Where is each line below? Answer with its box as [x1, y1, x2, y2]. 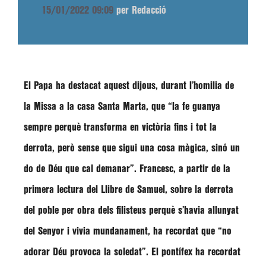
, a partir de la [173, 164, 230, 173]
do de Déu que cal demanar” [24, 164, 134, 173]
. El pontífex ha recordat [146, 248, 240, 256]
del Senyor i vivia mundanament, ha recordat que [24, 227, 215, 236]
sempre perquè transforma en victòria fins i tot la [24, 123, 217, 132]
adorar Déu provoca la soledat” [24, 248, 146, 256]
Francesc [140, 164, 173, 173]
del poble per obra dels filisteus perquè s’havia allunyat [24, 206, 239, 215]
